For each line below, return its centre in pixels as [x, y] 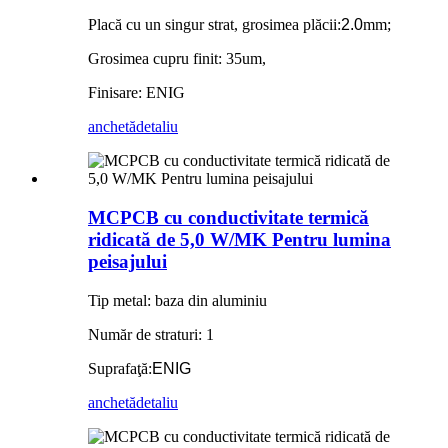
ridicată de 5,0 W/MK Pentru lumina [239, 239]
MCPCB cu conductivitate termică [228, 217]
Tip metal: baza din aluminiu [177, 300]
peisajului [127, 261]
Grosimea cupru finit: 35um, [177, 59]
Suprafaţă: [120, 368]
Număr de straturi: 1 [151, 334]
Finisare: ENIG [136, 93]
